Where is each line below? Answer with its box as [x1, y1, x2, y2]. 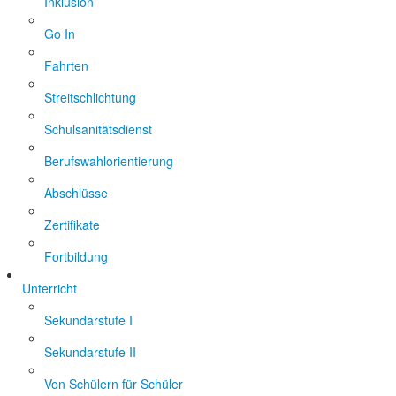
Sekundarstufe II [44, 343, 136, 361]
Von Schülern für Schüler [44, 375, 183, 392]
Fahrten [44, 57, 88, 74]
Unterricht [22, 279, 77, 297]
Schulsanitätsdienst [44, 120, 152, 138]
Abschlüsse [44, 184, 108, 202]
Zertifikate [44, 216, 100, 233]
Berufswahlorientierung [44, 152, 173, 170]
